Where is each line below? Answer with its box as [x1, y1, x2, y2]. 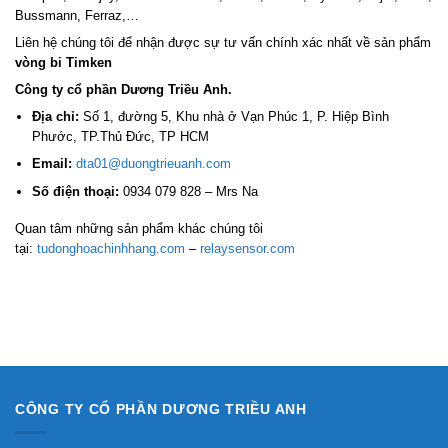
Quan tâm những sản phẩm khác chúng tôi [15, 221, 263, 237]
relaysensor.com [200, 241, 295, 257]
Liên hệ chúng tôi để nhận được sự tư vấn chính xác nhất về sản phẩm [15, 34, 431, 50]
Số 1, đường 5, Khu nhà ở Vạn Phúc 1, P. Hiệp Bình [78, 108, 389, 124]
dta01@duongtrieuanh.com [75, 156, 231, 172]
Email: [31, 156, 72, 172]
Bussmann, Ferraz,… [15, 7, 139, 23]
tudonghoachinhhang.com [37, 241, 185, 257]
